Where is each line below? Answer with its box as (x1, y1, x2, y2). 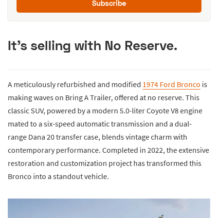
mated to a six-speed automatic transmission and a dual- (8, 119, 192, 129)
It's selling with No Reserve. (8, 37, 178, 54)
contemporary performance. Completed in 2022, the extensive (8, 145, 209, 155)
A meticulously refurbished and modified (8, 79, 143, 90)
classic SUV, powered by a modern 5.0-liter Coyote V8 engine (8, 106, 202, 116)
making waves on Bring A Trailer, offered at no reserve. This (8, 92, 200, 103)
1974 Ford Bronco (143, 79, 200, 90)
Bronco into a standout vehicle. (8, 171, 109, 182)
